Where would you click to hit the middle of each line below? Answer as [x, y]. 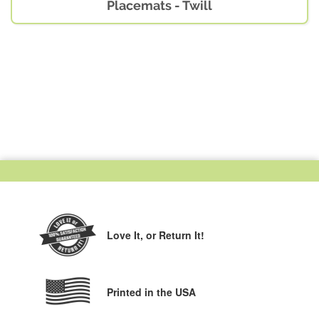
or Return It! [175, 235]
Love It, [126, 235]
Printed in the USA [151, 292]
